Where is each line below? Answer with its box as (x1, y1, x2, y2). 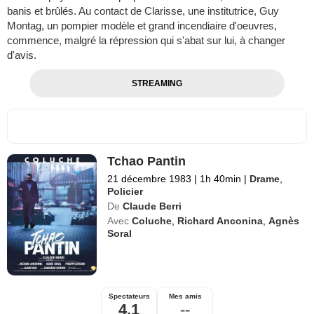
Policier (107, 185, 144, 197)
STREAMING (131, 78, 182, 88)
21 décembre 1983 (107, 172, 192, 184)
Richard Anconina (177, 214, 264, 226)
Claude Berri (123, 200, 182, 212)
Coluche (132, 214, 172, 226)
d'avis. (7, 48, 36, 61)
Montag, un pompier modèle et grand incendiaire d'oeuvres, (7, 19, 277, 32)
